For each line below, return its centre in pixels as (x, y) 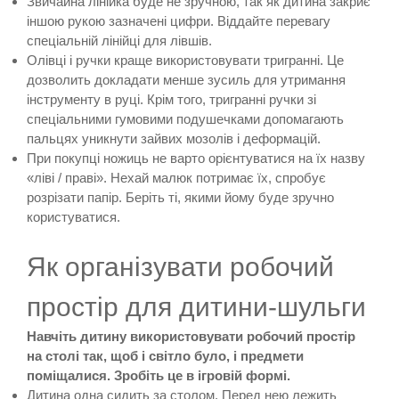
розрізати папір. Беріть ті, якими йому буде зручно (180, 197)
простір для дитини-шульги (196, 306)
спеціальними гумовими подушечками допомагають (185, 118)
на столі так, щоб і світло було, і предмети (165, 355)
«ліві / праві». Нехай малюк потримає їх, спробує (176, 177)
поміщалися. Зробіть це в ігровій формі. (159, 375)
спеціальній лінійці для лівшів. (119, 40)
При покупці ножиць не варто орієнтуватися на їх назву (196, 158)
